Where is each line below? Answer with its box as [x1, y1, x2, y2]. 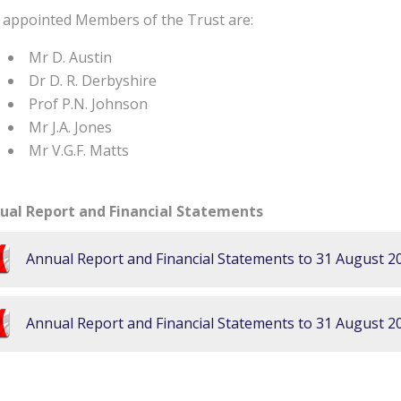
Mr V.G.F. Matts [29, 141, 129, 160]
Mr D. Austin [29, 47, 112, 67]
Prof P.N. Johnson [29, 94, 148, 114]
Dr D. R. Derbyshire [29, 71, 157, 90]
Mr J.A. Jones [29, 117, 112, 137]
